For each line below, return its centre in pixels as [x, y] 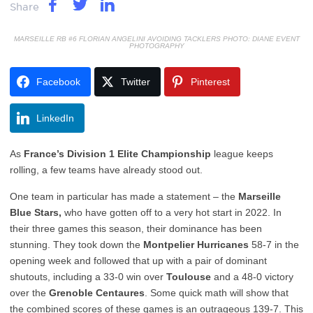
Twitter [136, 82]
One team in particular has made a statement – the [124, 196]
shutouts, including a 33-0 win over [88, 277]
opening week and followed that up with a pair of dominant [138, 261]
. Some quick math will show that [217, 293]
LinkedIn [55, 118]
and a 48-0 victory [252, 277]
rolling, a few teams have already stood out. [106, 170]
